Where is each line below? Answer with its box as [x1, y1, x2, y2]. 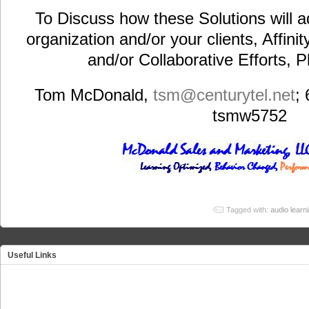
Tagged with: [226, 206, 270, 215]
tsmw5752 [212, 106, 288, 125]
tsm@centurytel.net [153, 85, 295, 104]
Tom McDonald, [34, 85, 153, 104]
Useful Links [8, 250, 57, 261]
